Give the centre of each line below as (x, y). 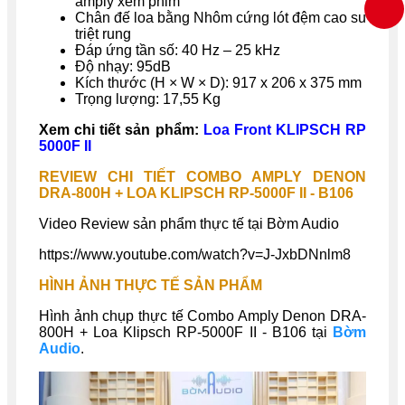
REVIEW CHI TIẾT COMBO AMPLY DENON (202, 176)
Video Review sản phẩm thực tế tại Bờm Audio (189, 223)
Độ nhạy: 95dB (123, 66)
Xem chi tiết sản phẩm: (119, 129)
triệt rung (103, 33)
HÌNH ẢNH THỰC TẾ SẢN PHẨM (151, 285)
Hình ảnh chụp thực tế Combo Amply (161, 316)
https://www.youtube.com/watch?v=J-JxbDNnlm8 (195, 254)
